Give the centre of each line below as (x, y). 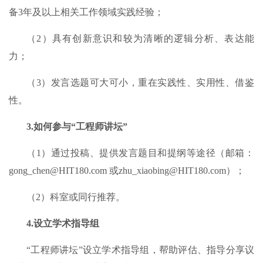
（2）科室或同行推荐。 (76, 197)
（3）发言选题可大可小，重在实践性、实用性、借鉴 (140, 83)
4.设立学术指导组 (63, 224)
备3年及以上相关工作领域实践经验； (86, 12)
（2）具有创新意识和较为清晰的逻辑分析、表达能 (140, 39)
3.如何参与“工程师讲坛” (77, 127)
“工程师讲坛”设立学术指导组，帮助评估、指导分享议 (140, 250)
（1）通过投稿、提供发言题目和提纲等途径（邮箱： (140, 153)
